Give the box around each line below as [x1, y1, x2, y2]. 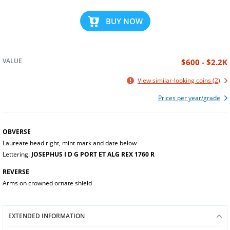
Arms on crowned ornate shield [3, 179, 92, 187]
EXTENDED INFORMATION [8, 212, 85, 220]
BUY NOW [105, 15, 143, 26]
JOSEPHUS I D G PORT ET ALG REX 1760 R [31, 150, 155, 159]
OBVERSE [3, 127, 31, 136]
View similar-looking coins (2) [138, 76, 220, 85]
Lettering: [3, 150, 31, 159]
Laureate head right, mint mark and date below [3, 139, 137, 147]
